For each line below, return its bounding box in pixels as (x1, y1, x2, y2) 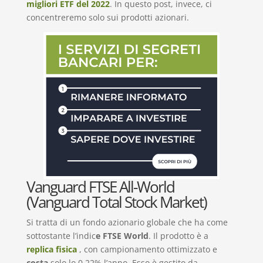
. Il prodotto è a (148, 230, 208, 241)
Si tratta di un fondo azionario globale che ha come (26, 216, 228, 228)
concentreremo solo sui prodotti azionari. (26, 11, 189, 23)
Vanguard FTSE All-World (26, 176, 174, 197)
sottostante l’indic (26, 230, 96, 241)
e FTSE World (95, 230, 149, 241)
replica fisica (26, 243, 79, 255)
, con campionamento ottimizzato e (79, 243, 217, 255)
